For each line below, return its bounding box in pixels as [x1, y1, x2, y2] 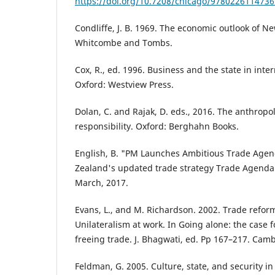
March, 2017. [75, 177, 128, 189]
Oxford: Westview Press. [75, 79, 174, 91]
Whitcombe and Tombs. [75, 37, 172, 49]
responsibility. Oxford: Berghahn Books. [75, 120, 239, 133]
